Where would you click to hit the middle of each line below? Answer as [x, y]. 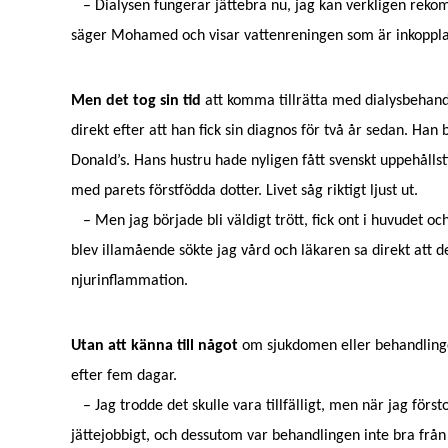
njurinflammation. [129, 281]
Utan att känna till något [154, 346]
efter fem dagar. [123, 376]
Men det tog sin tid [135, 101]
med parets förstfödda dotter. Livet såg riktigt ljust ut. [244, 191]
